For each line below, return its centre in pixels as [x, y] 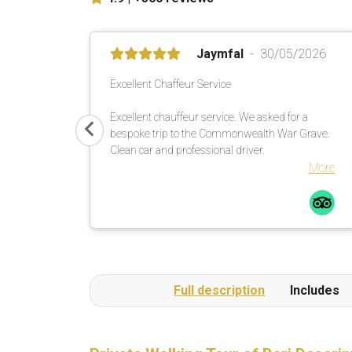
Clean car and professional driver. [187, 150]
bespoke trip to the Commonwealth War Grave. [220, 134]
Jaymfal [220, 54]
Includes [315, 290]
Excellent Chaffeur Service [170, 84]
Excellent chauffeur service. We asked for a [209, 117]
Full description [219, 290]
